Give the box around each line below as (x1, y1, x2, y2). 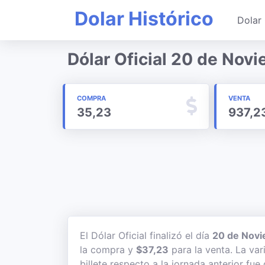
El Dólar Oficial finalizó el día (80, 230, 212, 241)
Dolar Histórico (75, 7, 214, 30)
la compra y (80, 244, 136, 256)
